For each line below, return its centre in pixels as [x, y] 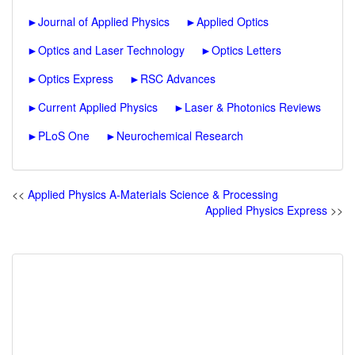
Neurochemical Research [180, 136]
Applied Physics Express [266, 210]
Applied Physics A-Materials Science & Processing [153, 194]
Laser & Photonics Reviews [253, 107]
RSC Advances [178, 78]
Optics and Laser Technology [111, 50]
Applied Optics [233, 21]
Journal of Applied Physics [104, 21]
